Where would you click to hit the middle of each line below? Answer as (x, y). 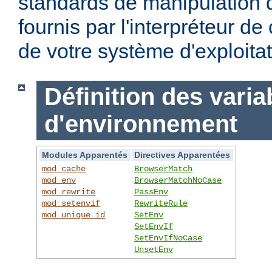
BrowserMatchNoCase (178, 180)
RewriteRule (161, 203)
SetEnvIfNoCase (168, 238)
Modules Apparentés (85, 155)
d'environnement (141, 124)
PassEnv (151, 192)
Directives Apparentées (182, 155)
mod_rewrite (69, 192)
